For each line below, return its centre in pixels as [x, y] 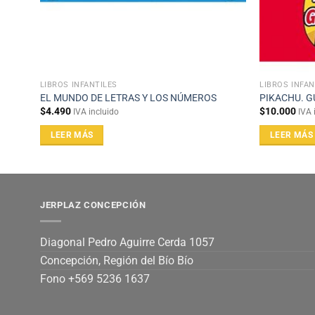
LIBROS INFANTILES [78, 84]
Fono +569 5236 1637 [95, 279]
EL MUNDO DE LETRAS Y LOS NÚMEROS [128, 98]
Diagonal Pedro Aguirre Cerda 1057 [127, 243]
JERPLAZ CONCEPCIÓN [93, 205]
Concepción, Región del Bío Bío [117, 261]
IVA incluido [96, 112]
